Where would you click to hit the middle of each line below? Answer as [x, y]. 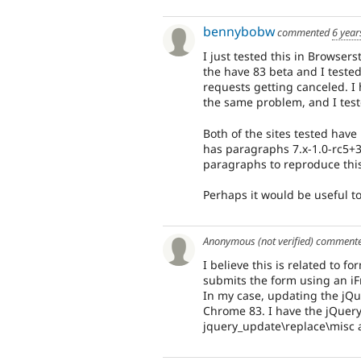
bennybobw [239, 32]
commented [303, 33]
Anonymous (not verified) [258, 241]
